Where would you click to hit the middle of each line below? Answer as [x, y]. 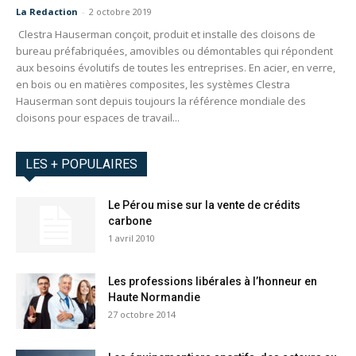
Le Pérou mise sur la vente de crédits [204, 205]
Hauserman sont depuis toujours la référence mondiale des [161, 101]
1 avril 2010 [132, 238]
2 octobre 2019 [120, 11]
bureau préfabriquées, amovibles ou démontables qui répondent [174, 50]
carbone [130, 221]
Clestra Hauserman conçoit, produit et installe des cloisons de [166, 34]
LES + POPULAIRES [81, 164]
